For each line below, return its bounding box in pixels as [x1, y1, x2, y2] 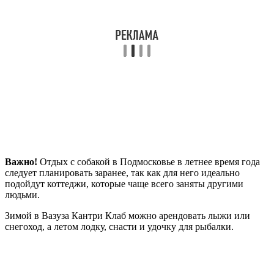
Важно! [5, 156, 37, 167]
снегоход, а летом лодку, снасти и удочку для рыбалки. [5, 221, 234, 232]
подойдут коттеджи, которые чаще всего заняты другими [5, 178, 243, 189]
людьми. [5, 189, 40, 200]
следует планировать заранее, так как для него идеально [5, 167, 240, 178]
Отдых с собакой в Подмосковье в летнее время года [37, 156, 260, 167]
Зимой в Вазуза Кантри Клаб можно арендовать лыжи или [5, 210, 250, 221]
